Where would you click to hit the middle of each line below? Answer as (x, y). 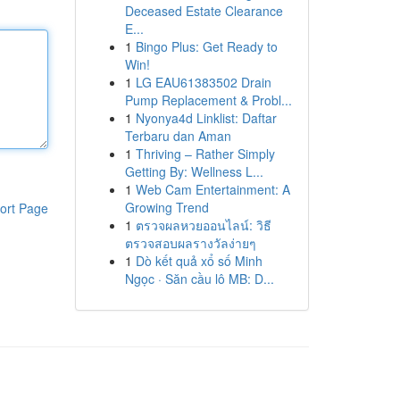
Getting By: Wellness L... (194, 171)
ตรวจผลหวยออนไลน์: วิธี (203, 225)
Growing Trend (167, 207)
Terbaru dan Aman (178, 136)
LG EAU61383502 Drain (203, 82)
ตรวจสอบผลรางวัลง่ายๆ (190, 243)
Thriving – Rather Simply (205, 154)
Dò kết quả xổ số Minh (199, 261)
